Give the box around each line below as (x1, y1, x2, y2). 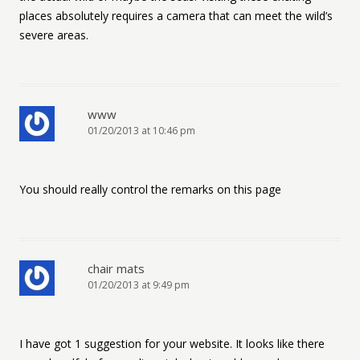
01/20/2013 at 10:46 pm (88, 124, 195, 137)
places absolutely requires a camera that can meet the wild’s (19, 8, 333, 23)
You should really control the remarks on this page (19, 182, 281, 197)
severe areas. (19, 27, 88, 43)
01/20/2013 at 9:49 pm (88, 278, 190, 292)
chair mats (88, 260, 145, 276)
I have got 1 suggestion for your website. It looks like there (19, 336, 325, 351)
